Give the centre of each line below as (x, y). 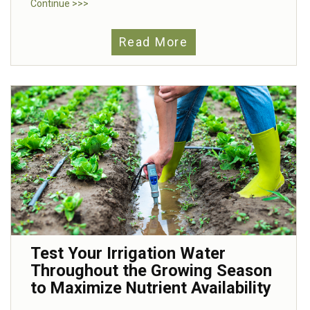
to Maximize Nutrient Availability (151, 288)
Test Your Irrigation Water (128, 253)
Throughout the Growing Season (151, 270)
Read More (154, 42)
